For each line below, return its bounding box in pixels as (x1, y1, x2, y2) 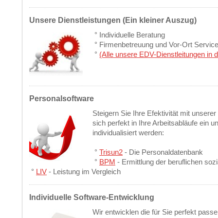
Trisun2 (99, 148, 123, 156)
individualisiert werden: (92, 129, 164, 137)
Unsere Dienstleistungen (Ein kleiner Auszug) (29, 16, 197, 24)
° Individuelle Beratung (92, 31, 165, 39)
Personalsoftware (29, 94, 94, 103)
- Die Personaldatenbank (123, 148, 203, 156)
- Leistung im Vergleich (47, 168, 121, 176)
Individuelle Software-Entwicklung (29, 193, 154, 201)
